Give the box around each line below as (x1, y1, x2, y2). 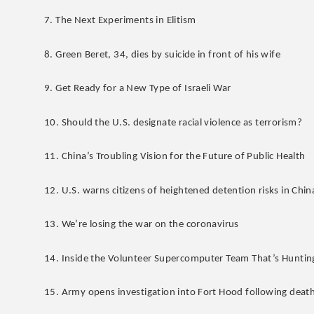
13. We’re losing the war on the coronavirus (44, 219, 239, 231)
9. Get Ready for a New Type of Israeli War (44, 83, 231, 95)
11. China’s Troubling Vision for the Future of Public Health (44, 151, 306, 163)
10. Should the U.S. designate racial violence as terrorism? (44, 117, 303, 128)
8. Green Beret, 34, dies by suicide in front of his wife (44, 49, 280, 60)
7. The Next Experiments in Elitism (44, 15, 196, 27)
